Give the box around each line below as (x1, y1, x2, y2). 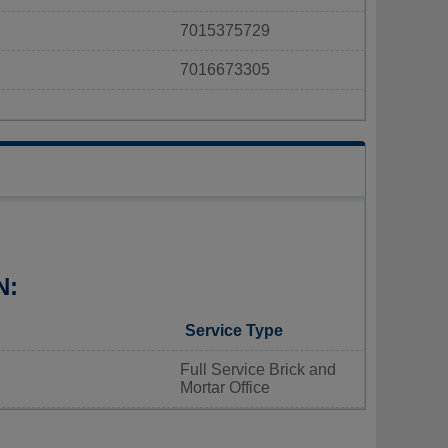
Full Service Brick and (180, 360, 336, 378)
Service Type (185, 321, 283, 339)
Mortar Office (180, 378, 270, 396)
